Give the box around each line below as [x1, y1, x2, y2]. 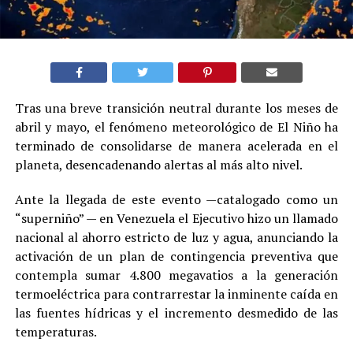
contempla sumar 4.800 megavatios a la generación [14, 266, 339, 284]
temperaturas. [14, 323, 97, 341]
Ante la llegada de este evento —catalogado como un [14, 191, 339, 209]
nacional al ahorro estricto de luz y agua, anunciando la [14, 229, 339, 247]
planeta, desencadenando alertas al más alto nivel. [14, 156, 303, 174]
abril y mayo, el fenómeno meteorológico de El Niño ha [14, 118, 339, 136]
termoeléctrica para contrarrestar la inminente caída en [14, 285, 339, 303]
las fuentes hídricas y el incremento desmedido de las [14, 304, 339, 322]
